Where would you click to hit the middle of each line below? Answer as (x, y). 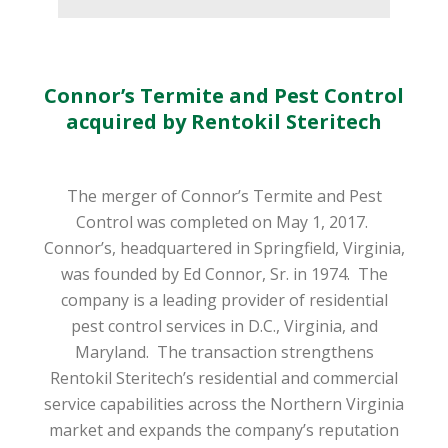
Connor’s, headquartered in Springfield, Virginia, (224, 248)
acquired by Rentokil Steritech (224, 122)
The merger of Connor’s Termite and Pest (224, 196)
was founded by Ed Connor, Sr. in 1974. (205, 274)
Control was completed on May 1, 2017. (222, 222)
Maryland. (111, 352)
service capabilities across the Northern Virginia (224, 404)
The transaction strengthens (265, 352)
